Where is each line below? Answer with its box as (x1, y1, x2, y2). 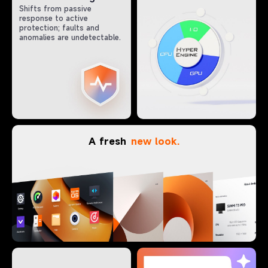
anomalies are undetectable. (19, 32, 121, 42)
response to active (19, 13, 88, 23)
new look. (131, 135, 179, 148)
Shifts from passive (19, 4, 92, 14)
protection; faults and (19, 23, 99, 33)
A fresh (89, 135, 126, 148)
